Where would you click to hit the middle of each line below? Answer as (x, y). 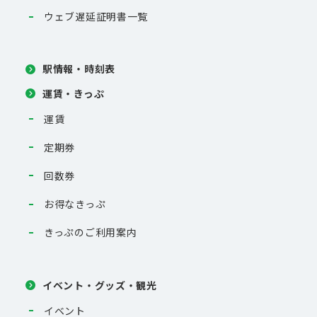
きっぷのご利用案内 (91, 232)
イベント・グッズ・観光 (100, 285)
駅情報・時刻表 (79, 69)
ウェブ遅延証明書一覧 (96, 17)
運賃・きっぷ (74, 93)
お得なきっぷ (75, 204)
